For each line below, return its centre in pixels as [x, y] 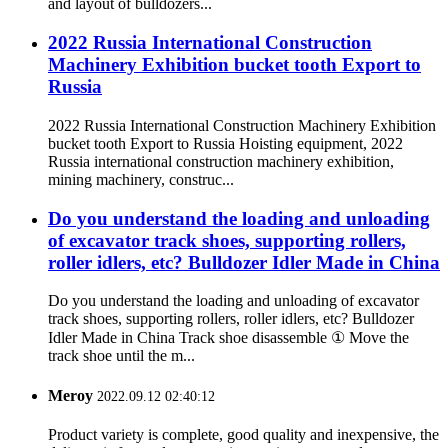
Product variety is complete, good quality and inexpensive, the [243, 434]
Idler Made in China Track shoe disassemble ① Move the [228, 338]
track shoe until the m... [121, 356]
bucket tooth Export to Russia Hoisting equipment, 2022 [225, 143]
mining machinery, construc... [141, 179]
